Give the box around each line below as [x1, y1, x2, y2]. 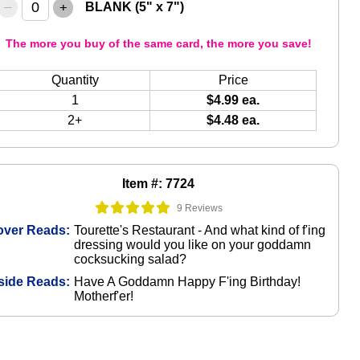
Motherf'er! [74, 289, 134, 304]
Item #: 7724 [122, 177, 195, 191]
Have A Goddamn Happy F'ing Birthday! [74, 275, 301, 289]
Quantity [51, 73, 99, 88]
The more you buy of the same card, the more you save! [5, 37, 312, 51]
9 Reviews [176, 202, 223, 214]
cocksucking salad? [74, 252, 187, 267]
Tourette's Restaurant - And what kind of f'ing [74, 223, 326, 238]
